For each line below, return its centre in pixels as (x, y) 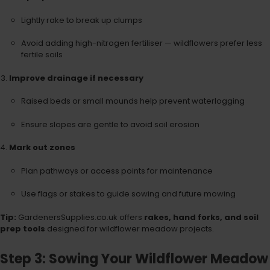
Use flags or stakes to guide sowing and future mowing (128, 194)
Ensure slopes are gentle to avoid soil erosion (110, 124)
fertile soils (42, 55)
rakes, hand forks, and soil (201, 217)
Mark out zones (42, 148)
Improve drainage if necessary (76, 78)
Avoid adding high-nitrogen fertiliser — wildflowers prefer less (141, 43)
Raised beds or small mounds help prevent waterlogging (133, 101)
